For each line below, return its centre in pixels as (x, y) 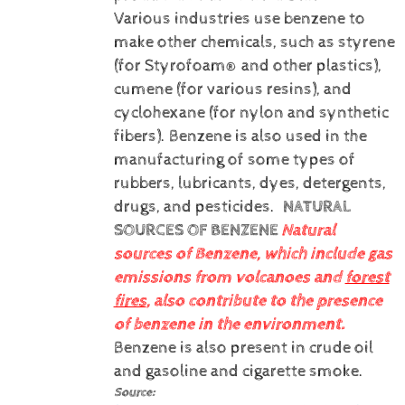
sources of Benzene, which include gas (253, 254)
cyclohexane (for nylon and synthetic (251, 113)
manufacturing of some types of (234, 160)
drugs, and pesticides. (194, 207)
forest (367, 277)
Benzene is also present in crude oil (243, 348)
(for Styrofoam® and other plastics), (247, 66)
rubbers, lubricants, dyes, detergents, (250, 183)
